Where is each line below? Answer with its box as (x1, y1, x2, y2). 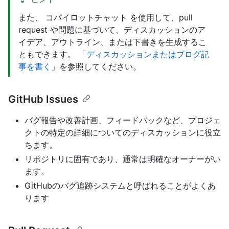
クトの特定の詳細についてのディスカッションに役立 (25, 127, 221, 138)
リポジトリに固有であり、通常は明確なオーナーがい (25, 154, 221, 165)
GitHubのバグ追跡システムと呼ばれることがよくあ (25, 180, 216, 191)
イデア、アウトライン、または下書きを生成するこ (18, 37, 207, 48)
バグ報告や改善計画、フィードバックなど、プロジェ (25, 115, 221, 126)
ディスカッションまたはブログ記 (86, 49, 209, 60)
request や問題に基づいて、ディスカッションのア (18, 25, 205, 35)
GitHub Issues (8, 93, 78, 106)
